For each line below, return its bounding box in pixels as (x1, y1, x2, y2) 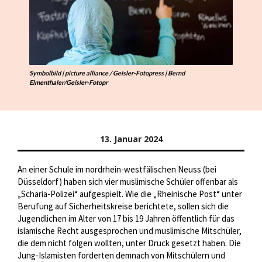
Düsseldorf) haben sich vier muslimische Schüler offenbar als (18, 176, 238, 188)
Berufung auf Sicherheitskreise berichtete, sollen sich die (18, 201, 229, 212)
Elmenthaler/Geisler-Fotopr (29, 78, 108, 86)
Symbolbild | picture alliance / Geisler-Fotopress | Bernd (29, 68, 185, 77)
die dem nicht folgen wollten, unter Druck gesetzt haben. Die (18, 237, 241, 249)
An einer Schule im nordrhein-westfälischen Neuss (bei (18, 164, 216, 175)
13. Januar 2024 (99, 133, 163, 145)
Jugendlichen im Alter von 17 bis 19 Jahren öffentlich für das (18, 213, 235, 225)
